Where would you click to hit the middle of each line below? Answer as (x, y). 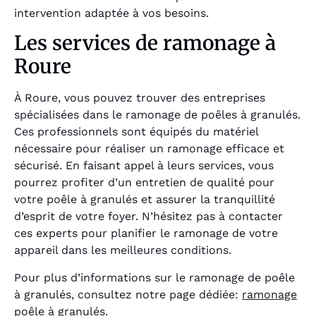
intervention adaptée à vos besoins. (111, 13)
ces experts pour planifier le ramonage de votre (146, 233)
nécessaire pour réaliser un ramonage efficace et (149, 149)
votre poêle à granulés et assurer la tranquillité (145, 200)
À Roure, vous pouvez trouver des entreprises (140, 98)
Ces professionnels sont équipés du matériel (136, 132)
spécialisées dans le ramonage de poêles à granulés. (157, 115)
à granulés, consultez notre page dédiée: (128, 294)
